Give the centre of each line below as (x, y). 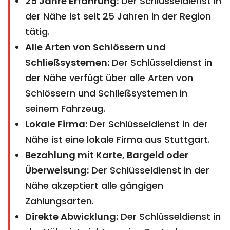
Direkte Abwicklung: (72, 216)
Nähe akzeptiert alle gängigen (94, 185)
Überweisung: (57, 170)
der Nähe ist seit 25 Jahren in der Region (118, 16)
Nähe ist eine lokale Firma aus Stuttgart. (118, 139)
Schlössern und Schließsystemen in (106, 93)
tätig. (37, 31)
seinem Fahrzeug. (65, 108)
